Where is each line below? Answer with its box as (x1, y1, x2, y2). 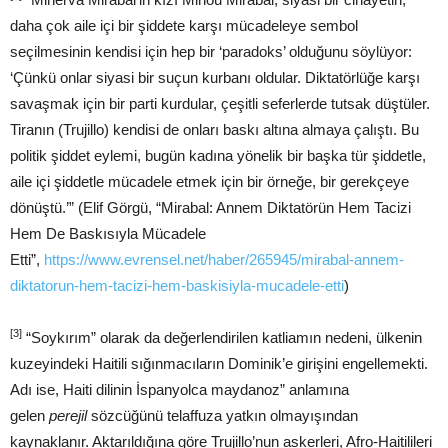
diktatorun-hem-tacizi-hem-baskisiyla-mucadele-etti (10, 276, 344, 294)
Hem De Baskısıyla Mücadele (10, 224, 206, 242)
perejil (49, 406, 91, 424)
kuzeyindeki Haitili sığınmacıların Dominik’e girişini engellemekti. (10, 354, 428, 372)
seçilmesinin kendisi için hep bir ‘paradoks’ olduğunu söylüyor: (10, 42, 412, 60)
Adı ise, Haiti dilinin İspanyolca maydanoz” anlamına (10, 380, 349, 398)
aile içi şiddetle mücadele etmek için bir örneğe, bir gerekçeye (10, 172, 409, 190)
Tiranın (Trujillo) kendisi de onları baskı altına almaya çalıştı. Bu (10, 120, 419, 138)
